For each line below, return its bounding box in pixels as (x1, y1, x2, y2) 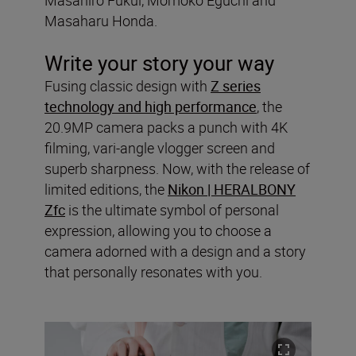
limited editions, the (44, 179, 168, 199)
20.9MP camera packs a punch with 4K (44, 117, 288, 137)
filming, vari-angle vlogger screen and (44, 137, 275, 157)
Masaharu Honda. (44, 10, 157, 30)
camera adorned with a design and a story (44, 241, 306, 261)
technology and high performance (44, 96, 257, 116)
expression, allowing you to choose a (44, 220, 272, 240)
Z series (211, 75, 261, 95)
